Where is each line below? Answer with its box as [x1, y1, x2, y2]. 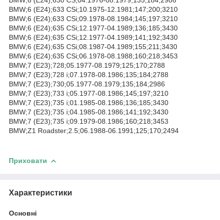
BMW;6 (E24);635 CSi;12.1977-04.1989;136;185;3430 [9, 24, 178, 32]
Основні [9, 209, 37, 217]
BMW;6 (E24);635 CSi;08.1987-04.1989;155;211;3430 [9, 42, 177, 51]
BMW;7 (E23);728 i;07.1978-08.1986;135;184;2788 [9, 70, 168, 79]
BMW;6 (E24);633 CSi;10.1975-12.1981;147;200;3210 [9, 5, 178, 13]
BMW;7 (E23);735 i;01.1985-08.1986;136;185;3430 [9, 98, 168, 107]
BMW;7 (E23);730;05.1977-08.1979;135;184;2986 [9, 80, 165, 88]
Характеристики [9, 188, 72, 197]
